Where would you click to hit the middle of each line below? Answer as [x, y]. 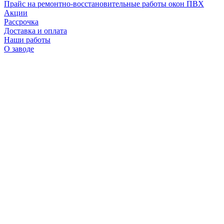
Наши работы [27, 39]
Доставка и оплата [35, 30]
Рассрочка [21, 21]
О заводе [19, 48]
